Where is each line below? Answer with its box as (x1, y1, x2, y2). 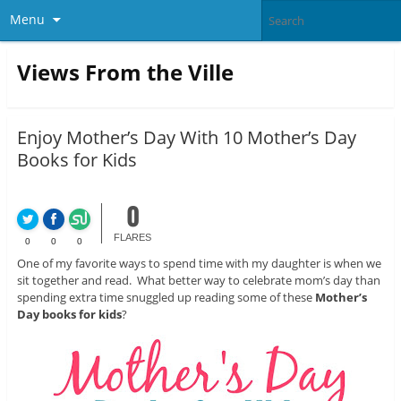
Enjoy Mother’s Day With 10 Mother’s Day (16, 125, 356, 150)
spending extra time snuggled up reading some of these (16, 289, 315, 306)
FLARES (114, 232, 152, 243)
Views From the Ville (16, 56, 234, 87)
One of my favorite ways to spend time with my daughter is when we (16, 255, 381, 272)
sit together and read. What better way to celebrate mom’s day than (16, 272, 380, 289)
